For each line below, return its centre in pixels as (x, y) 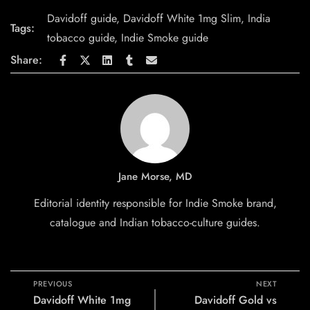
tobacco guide (81, 38)
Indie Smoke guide (165, 38)
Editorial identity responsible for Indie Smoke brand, (155, 203)
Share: (26, 60)
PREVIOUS (53, 284)
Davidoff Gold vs (236, 300)
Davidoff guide (82, 19)
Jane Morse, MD (155, 177)
